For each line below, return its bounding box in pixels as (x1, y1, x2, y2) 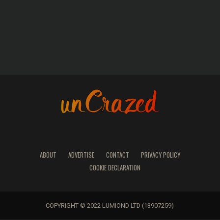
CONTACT (106, 150, 129, 160)
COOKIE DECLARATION (89, 163, 140, 173)
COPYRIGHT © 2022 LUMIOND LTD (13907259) (46, 202, 174, 210)
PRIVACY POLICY (140, 150, 180, 160)
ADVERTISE (68, 150, 94, 160)
